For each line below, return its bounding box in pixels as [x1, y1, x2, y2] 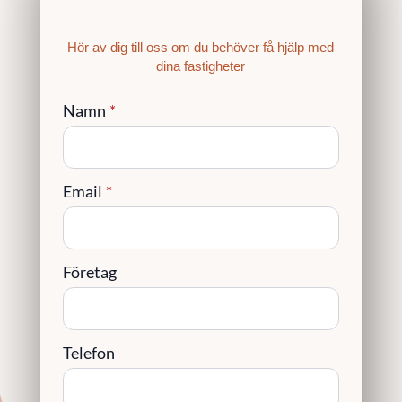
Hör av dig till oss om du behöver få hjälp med [67, 39, 335, 56]
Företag [62, 262, 117, 283]
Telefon [62, 343, 115, 363]
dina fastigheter [156, 58, 246, 74]
